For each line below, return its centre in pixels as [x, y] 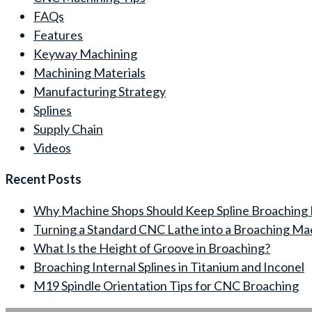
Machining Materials [89, 72]
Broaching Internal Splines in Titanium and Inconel [169, 266]
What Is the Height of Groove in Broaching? [152, 248]
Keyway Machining [85, 53]
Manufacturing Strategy [100, 91]
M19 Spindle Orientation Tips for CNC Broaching [166, 285]
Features [58, 34]
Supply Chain [68, 128]
